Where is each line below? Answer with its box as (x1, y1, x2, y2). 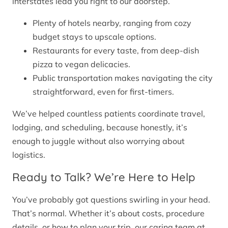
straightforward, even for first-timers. (33, 86, 174, 97)
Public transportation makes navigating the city (33, 72, 213, 83)
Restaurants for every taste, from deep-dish (33, 45, 199, 55)
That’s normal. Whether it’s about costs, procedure (12, 208, 205, 219)
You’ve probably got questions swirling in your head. (12, 194, 210, 205)
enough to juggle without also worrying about (12, 135, 185, 146)
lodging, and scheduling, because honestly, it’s (12, 122, 187, 132)
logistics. (12, 149, 45, 160)
